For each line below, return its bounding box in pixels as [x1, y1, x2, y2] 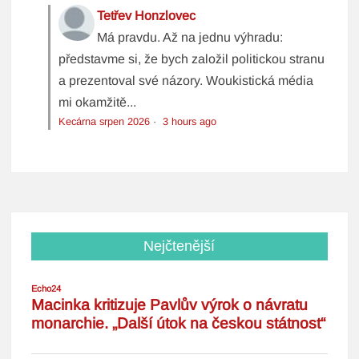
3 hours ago [163, 115, 217, 128]
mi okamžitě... [58, 95, 137, 110]
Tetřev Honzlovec [97, 9, 196, 23]
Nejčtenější [143, 238, 216, 255]
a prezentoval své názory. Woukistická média [58, 74, 314, 88]
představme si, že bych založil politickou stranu [58, 52, 325, 67]
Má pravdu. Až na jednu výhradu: [97, 30, 284, 45]
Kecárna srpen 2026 [58, 115, 151, 128]
